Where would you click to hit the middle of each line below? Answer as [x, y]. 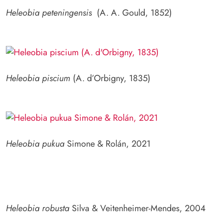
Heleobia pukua [35, 144]
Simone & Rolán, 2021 [108, 144]
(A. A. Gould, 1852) [133, 13]
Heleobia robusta [38, 208]
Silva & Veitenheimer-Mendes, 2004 [138, 208]
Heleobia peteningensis [50, 13]
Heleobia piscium [38, 78]
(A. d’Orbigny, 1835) [110, 78]
